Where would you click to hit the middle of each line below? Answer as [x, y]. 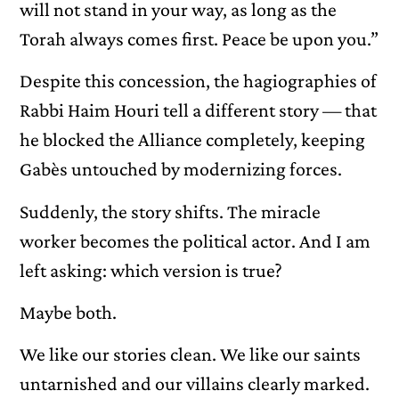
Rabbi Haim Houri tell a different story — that [199, 110]
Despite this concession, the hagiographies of [199, 81]
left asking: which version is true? [151, 270]
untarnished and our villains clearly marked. [195, 384]
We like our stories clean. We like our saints [191, 354]
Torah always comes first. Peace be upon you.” [199, 38]
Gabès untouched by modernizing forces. [181, 169]
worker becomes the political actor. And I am [195, 240]
